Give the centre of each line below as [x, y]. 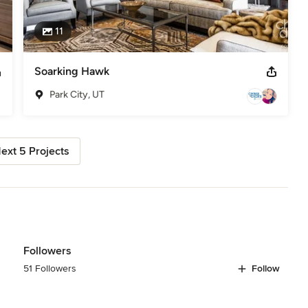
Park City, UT [77, 94]
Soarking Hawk [71, 71]
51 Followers [49, 268]
